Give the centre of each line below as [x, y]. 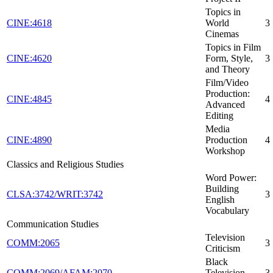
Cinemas [222, 34]
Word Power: [231, 178]
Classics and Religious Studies [65, 165]
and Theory [228, 69]
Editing [219, 116]
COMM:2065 [33, 243]
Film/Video [227, 83]
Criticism [223, 249]
